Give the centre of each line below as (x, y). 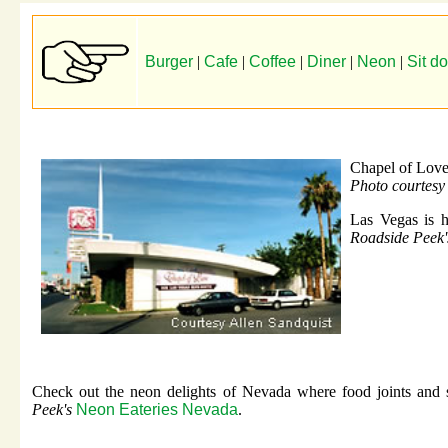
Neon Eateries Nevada (157, 410)
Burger (169, 62)
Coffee (272, 62)
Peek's (54, 410)
